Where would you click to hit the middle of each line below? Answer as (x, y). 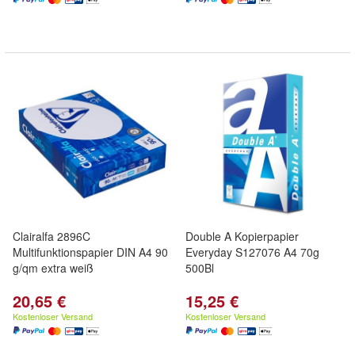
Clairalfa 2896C (52, 236)
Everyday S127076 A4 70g (252, 252)
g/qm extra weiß (53, 268)
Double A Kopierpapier (242, 236)
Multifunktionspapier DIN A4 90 (90, 252)
